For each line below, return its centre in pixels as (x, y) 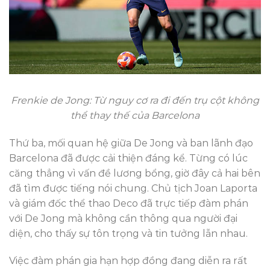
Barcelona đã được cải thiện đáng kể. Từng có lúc (128, 158)
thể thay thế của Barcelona (135, 115)
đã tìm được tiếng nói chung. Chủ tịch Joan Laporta (133, 188)
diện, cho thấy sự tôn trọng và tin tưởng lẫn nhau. (128, 233)
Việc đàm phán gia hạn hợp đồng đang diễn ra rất (128, 261)
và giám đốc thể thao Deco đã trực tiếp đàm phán (129, 203)
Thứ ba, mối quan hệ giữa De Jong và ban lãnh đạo (131, 143)
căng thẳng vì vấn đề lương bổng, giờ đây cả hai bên (135, 173)
